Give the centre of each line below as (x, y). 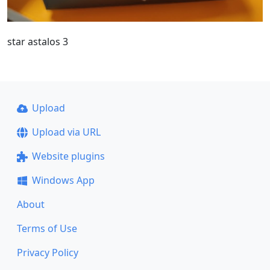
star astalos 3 (38, 42)
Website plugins (68, 156)
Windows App (63, 181)
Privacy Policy (48, 253)
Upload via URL (66, 132)
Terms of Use (47, 229)
